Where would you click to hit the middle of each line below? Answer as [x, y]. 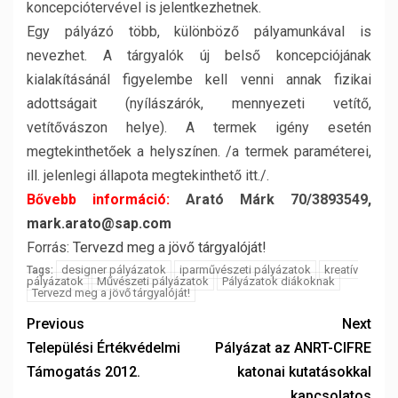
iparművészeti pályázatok [245, 270]
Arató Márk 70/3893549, [271, 199]
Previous [56, 324]
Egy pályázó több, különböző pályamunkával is [199, 32]
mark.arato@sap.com [99, 223]
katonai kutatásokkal [304, 372]
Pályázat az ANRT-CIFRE [293, 348]
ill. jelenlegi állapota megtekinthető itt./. [148, 175]
